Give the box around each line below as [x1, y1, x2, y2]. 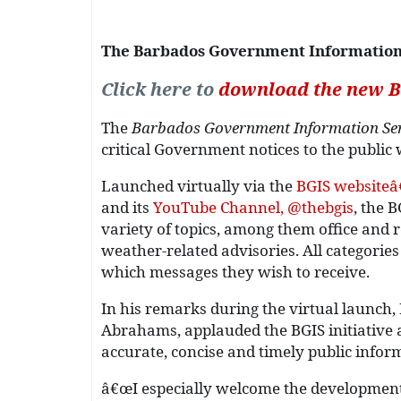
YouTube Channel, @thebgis [153, 197, 354, 218]
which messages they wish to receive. [101, 261, 370, 283]
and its [101, 197, 153, 218]
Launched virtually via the [101, 175, 296, 197]
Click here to [101, 77, 218, 102]
